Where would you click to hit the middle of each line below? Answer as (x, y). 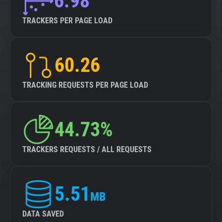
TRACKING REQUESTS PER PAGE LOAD (85, 85)
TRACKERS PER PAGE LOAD (67, 21)
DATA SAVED (43, 214)
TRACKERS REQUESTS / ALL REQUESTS (87, 149)
